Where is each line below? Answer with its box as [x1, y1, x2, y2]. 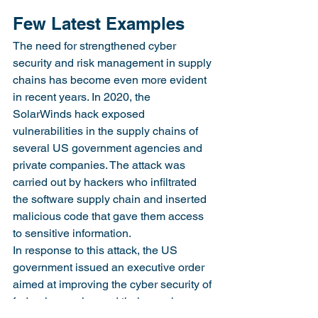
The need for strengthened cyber [13, 39, 179, 53]
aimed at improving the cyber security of [13, 278, 214, 291]
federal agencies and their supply [13, 295, 182, 308]
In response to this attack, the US [13, 243, 180, 257]
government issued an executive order [13, 261, 207, 274]
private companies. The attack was [13, 158, 188, 172]
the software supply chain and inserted [13, 192, 209, 206]
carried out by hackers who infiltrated [13, 175, 199, 189]
